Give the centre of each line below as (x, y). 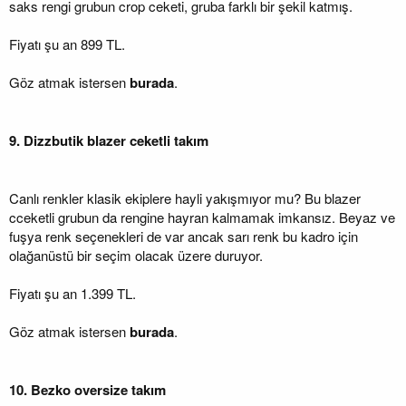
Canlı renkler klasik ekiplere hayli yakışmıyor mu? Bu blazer (185, 198)
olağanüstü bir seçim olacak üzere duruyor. (136, 255)
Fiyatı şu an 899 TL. (67, 43)
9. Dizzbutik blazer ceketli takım (109, 140)
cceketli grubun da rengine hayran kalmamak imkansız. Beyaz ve (202, 217)
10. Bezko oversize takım (87, 389)
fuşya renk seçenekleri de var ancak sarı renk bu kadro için (184, 236)
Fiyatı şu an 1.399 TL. (72, 293)
